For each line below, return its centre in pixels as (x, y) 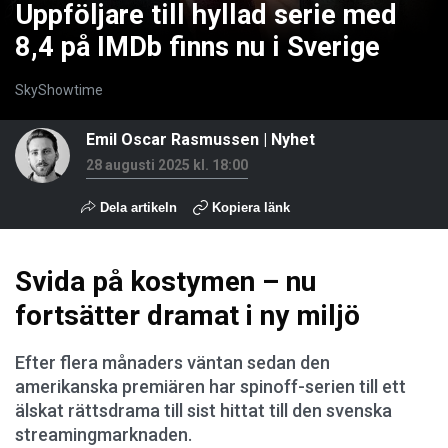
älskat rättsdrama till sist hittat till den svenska (203, 410)
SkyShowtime (59, 89)
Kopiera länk (251, 207)
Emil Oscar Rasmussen (172, 139)
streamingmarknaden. (103, 434)
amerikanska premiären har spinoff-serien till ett (210, 386)
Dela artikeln (136, 207)
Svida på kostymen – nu (165, 281)
